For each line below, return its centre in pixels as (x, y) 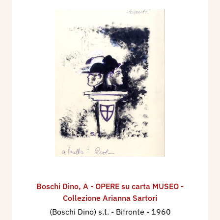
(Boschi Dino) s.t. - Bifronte (98, 211)
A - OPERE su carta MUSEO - (133, 186)
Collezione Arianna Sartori (110, 198)
